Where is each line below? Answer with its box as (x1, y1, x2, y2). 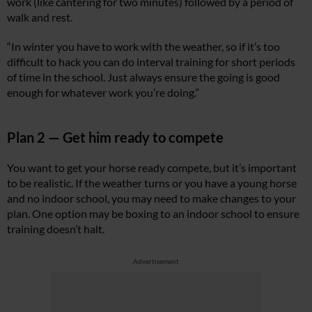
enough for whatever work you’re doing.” (7, 85, 199, 99)
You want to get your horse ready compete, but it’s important (7, 160, 297, 174)
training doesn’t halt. (7, 221, 104, 235)
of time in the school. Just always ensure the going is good (7, 70, 280, 84)
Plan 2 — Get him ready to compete (7, 128, 224, 146)
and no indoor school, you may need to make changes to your (7, 191, 296, 205)
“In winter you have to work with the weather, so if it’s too (7, 39, 280, 53)
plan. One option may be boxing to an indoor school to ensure (7, 206, 299, 220)
